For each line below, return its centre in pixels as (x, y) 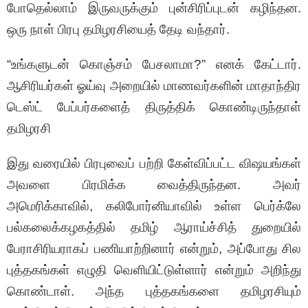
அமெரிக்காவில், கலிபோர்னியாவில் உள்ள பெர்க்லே (154, 206)
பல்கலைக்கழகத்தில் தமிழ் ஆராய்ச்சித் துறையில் (154, 228)
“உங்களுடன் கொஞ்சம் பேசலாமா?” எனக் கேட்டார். (154, 65)
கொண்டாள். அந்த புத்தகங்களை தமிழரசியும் (154, 291)
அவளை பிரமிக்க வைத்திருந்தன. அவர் (154, 185)
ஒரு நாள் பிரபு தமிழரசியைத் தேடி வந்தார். (118, 30)
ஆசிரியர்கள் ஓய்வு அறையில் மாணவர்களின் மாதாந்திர (154, 86)
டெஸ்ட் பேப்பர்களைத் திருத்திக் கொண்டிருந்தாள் (154, 107)
